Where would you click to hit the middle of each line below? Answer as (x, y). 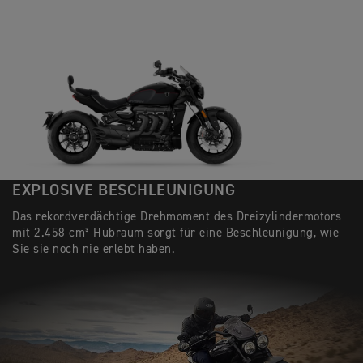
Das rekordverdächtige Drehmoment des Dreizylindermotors (177, 217)
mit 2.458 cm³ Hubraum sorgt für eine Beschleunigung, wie (175, 233)
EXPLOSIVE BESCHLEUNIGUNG (124, 191)
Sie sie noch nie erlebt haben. (94, 250)
